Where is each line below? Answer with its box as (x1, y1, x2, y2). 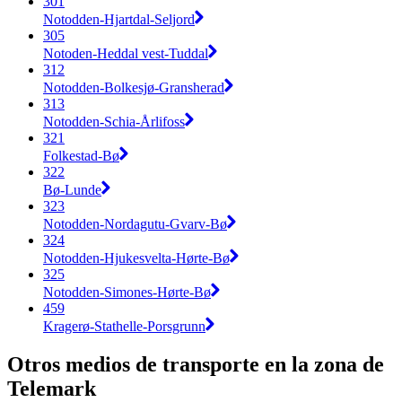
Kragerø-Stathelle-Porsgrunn (43, 318, 205, 334)
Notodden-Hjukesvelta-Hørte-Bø (43, 249, 230, 266)
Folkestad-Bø (43, 147, 119, 163)
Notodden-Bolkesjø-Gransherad (43, 79, 224, 95)
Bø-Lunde (43, 181, 101, 197)
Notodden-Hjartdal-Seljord (43, 11, 195, 27)
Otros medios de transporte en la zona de (7, 352, 384, 376)
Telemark (7, 376, 96, 400)
